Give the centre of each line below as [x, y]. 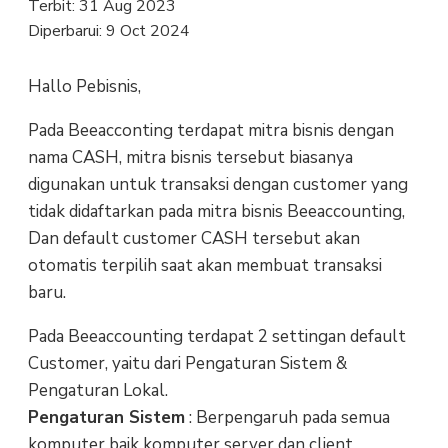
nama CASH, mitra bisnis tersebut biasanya [190, 157]
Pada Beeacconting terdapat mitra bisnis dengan [210, 130]
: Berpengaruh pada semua [287, 417]
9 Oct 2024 [147, 30]
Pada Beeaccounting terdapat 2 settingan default [216, 336]
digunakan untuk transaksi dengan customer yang [217, 184]
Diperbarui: [66, 30]
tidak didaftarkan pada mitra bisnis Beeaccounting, [216, 211]
